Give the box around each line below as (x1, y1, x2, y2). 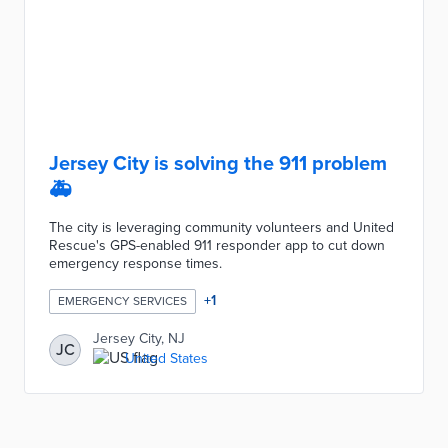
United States (125, 349, 208, 367)
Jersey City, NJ (93, 330, 185, 347)
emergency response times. (49, 255, 222, 272)
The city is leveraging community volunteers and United (49, 219, 394, 236)
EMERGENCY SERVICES (58, 294, 187, 308)
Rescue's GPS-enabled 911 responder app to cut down (49, 237, 385, 254)
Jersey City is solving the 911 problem (49, 152, 387, 176)
